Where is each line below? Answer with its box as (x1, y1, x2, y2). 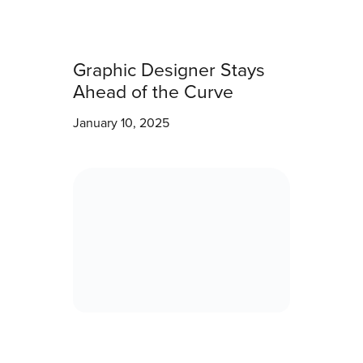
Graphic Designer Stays (73, 56, 265, 83)
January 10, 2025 (73, 113, 169, 132)
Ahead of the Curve (73, 78, 233, 105)
